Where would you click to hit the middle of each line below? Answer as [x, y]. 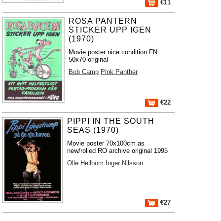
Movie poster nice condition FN [113, 52]
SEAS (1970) [93, 130]
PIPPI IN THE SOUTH [111, 121]
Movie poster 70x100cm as [106, 143]
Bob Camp [83, 72]
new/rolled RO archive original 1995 [118, 151]
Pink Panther [119, 72]
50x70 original [88, 59]
